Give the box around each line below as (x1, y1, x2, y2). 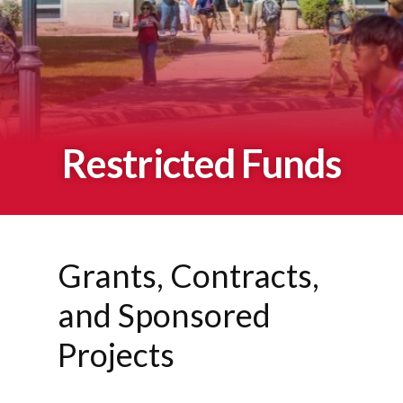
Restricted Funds (61, 139, 342, 186)
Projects (58, 335, 175, 375)
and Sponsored (58, 295, 271, 336)
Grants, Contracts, (58, 255, 319, 296)
